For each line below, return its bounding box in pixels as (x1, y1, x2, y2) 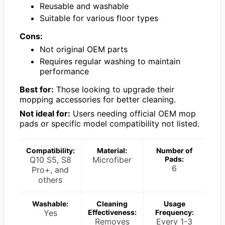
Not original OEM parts (40, 44, 128, 55)
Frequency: (155, 208, 194, 217)
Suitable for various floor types (40, 13, 158, 24)
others (38, 175, 63, 185)
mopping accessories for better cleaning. (20, 94, 176, 105)
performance (40, 66, 89, 77)
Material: (97, 146, 128, 155)
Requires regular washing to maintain (40, 56, 180, 67)
